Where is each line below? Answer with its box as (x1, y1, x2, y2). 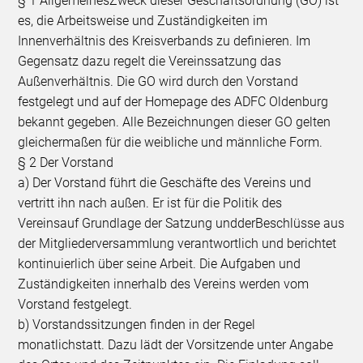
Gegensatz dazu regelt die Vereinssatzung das (18, 53, 282, 69)
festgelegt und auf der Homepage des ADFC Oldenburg (18, 93, 329, 109)
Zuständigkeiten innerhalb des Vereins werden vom (18, 275, 310, 292)
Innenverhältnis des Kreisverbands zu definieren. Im (18, 32, 311, 49)
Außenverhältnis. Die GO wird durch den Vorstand (18, 73, 299, 89)
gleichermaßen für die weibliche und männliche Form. (18, 134, 323, 150)
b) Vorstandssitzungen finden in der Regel (18, 316, 256, 332)
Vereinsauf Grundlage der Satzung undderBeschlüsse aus (18, 215, 345, 231)
